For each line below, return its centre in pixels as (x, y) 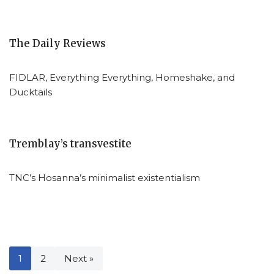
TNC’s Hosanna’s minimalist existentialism (105, 177)
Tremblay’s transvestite (70, 144)
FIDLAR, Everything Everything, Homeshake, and (122, 77)
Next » (79, 258)
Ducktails (31, 92)
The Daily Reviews (57, 43)
